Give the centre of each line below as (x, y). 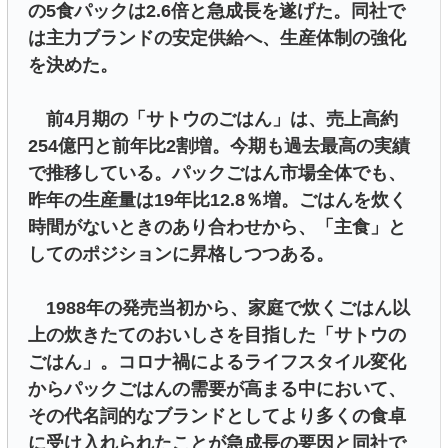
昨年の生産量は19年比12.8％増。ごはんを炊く (217, 199)
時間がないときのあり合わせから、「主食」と (217, 226)
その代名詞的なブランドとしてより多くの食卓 (217, 415)
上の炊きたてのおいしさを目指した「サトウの (217, 334)
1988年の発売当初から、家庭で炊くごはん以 (219, 307)
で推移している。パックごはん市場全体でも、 (217, 172)
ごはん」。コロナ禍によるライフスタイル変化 (217, 361)
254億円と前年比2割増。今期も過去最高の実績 (219, 145)
